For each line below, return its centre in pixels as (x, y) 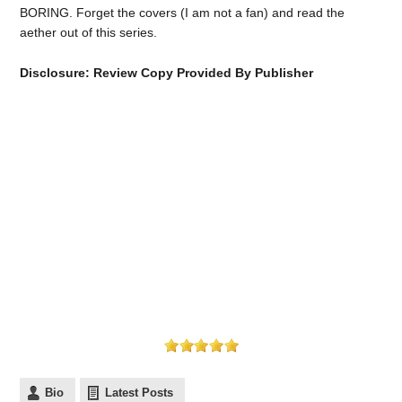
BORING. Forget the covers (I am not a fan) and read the (183, 12)
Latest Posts (140, 393)
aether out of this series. (89, 32)
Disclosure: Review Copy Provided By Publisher (167, 72)
